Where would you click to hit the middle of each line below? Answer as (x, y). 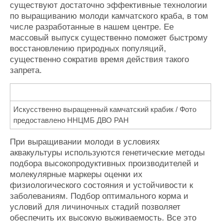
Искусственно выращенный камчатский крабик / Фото (105, 109)
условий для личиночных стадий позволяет (95, 207)
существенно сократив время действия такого (99, 59)
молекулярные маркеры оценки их (76, 175)
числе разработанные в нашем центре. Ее (92, 27)
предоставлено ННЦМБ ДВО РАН (71, 120)
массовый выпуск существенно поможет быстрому (109, 37)
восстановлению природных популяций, (88, 48)
